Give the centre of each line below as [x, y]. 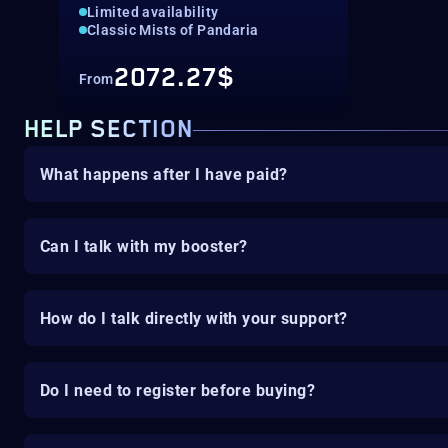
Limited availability [153, 12]
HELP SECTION [108, 130]
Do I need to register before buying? [178, 390]
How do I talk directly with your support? [194, 318]
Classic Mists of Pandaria [173, 30]
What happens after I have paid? [164, 174]
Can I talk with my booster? [144, 246]
